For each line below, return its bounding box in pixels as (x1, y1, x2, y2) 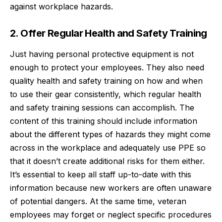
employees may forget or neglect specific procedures (10, 209, 212, 220)
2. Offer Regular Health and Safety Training (10, 27, 210, 39)
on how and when (132, 75, 203, 86)
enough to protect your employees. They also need (10, 62, 204, 72)
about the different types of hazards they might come (10, 129, 211, 139)
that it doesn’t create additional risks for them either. (10, 156, 205, 166)
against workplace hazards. (10, 1, 113, 12)
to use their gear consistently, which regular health (10, 89, 201, 99)
